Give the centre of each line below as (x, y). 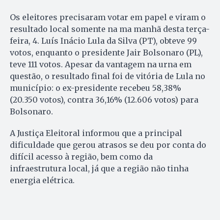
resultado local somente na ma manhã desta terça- (110, 29)
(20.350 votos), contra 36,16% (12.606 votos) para (104, 100)
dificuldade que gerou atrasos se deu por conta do (108, 145)
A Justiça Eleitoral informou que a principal (96, 133)
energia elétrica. (42, 180)
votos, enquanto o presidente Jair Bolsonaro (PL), (106, 53)
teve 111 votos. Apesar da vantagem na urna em (101, 65)
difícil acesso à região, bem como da (81, 157)
